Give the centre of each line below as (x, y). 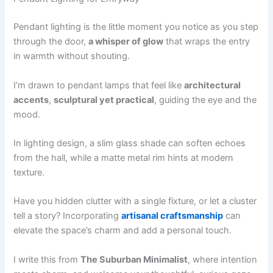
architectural (213, 85)
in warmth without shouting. (72, 56)
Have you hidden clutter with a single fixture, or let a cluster (135, 201)
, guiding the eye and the (206, 100)
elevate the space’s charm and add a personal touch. (123, 231)
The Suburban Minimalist (134, 259)
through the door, (51, 42)
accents (31, 100)
